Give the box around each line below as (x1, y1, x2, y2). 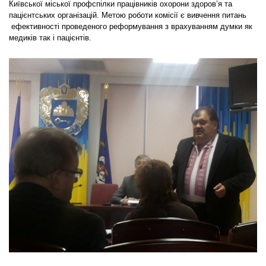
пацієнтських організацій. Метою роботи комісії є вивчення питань (9, 11, 246, 20)
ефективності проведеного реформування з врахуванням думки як (9, 22, 252, 31)
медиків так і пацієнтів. (9, 33, 91, 42)
